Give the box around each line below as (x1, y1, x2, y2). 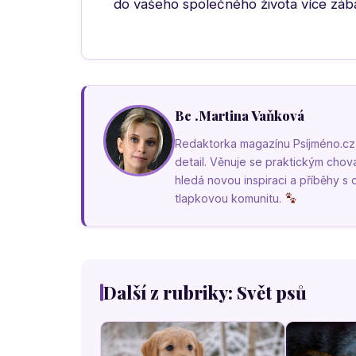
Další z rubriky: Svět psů (103, 281, 307, 304)
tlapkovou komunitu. (175, 192, 284, 205)
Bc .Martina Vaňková (175, 106, 304, 124)
